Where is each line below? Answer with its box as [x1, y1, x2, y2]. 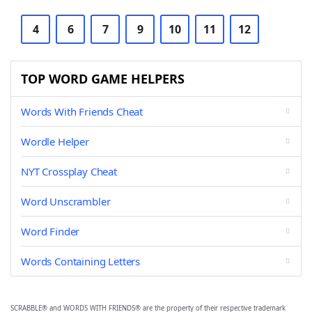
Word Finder [21, 224, 80, 238]
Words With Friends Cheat [21, 104, 143, 118]
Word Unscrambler [21, 194, 111, 208]
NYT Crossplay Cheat [21, 164, 117, 178]
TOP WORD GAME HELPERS [21, 70, 185, 87]
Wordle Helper [21, 134, 89, 148]
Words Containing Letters [21, 254, 141, 268]
